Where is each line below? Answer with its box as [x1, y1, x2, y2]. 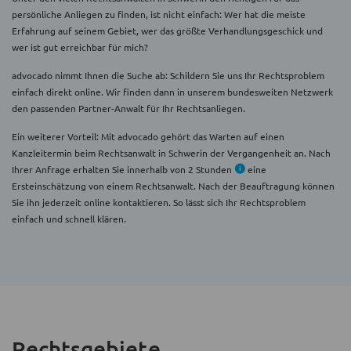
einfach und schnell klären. [12, 212, 126, 225]
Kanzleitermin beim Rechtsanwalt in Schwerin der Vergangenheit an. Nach [12, 146, 331, 159]
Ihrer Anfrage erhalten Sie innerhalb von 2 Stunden [12, 162, 234, 175]
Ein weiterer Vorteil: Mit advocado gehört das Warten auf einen [12, 129, 284, 143]
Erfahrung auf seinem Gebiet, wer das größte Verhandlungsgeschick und [12, 24, 323, 37]
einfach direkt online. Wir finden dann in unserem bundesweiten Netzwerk [12, 85, 333, 98]
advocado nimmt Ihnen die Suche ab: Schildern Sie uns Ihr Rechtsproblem [12, 68, 324, 81]
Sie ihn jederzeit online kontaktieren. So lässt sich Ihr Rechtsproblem [12, 195, 306, 208]
